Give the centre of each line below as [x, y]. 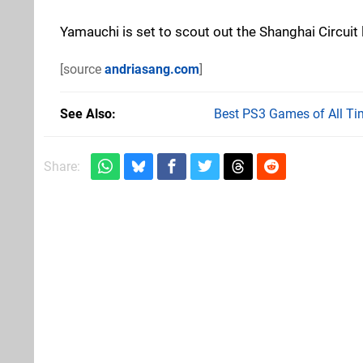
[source [82, 69]
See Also [86, 113]
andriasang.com [152, 69]
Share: [62, 166]
